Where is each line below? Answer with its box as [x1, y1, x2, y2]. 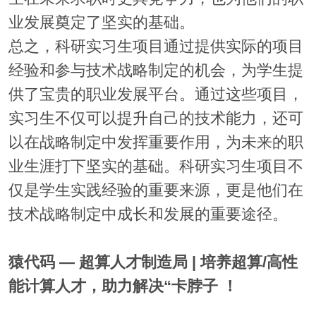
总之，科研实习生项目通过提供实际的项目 [8, 38, 303, 56]
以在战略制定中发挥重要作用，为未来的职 [8, 134, 303, 152]
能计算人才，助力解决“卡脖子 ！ [8, 278, 238, 296]
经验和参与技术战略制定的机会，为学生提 [8, 62, 303, 80]
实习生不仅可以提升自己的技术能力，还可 [8, 110, 303, 128]
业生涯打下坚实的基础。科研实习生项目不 [8, 158, 303, 176]
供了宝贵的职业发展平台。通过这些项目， [8, 86, 303, 104]
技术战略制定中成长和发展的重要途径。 [8, 206, 288, 224]
